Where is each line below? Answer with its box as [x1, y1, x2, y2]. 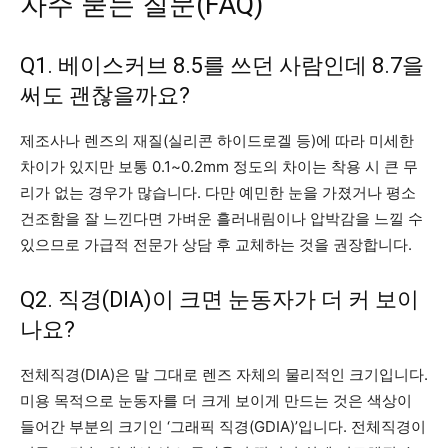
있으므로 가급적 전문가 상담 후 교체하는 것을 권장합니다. [20, 234, 412, 254]
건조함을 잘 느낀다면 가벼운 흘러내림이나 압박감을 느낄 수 [20, 208, 423, 228]
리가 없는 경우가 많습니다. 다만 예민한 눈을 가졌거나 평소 [20, 182, 416, 202]
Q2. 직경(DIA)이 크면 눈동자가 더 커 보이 [20, 286, 419, 312]
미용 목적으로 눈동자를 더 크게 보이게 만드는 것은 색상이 [20, 390, 412, 410]
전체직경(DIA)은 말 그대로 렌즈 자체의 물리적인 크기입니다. [20, 364, 428, 384]
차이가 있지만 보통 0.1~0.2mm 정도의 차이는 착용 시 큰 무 [20, 156, 418, 176]
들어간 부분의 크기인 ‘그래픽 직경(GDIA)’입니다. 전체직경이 [20, 416, 426, 436]
